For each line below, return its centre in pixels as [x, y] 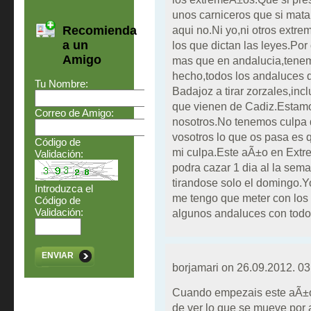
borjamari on [204, 268]
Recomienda [99, 30]
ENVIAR [57, 255]
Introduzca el [64, 188]
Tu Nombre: [61, 83]
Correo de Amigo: [74, 112]
